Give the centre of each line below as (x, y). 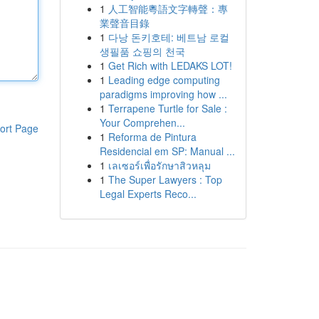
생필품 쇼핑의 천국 (142, 51)
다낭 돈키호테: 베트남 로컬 (168, 37)
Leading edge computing (164, 80)
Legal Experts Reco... (148, 194)
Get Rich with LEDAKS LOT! (170, 66)
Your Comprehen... (142, 122)
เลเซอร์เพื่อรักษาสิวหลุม (159, 165)
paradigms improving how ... (163, 94)
